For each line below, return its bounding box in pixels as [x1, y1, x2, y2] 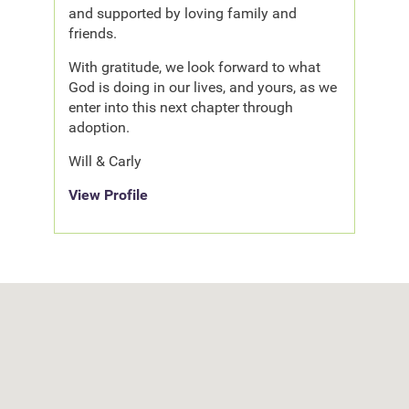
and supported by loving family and [68, 4, 298, 22]
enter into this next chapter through [68, 98, 294, 116]
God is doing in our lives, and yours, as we [68, 78, 338, 96]
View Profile [68, 185, 149, 204]
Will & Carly [68, 152, 142, 170]
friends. [68, 24, 118, 42]
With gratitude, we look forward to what [68, 58, 321, 76]
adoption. [68, 118, 131, 136]
